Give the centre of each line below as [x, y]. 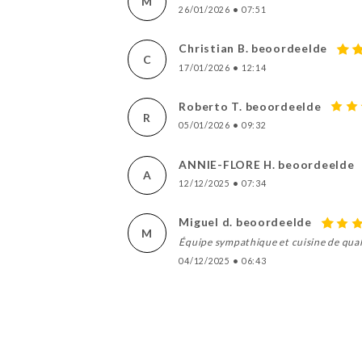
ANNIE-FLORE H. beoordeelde [267, 164]
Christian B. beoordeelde [253, 48]
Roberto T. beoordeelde [250, 107]
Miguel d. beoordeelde [245, 222]
